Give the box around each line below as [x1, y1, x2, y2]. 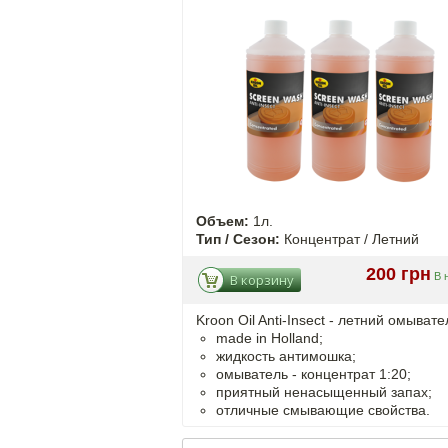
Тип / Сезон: [196, 231, 280, 247]
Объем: [196, 213, 249, 229]
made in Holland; [216, 330, 323, 346]
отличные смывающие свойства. [216, 402, 430, 418]
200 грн [366, 264, 431, 284]
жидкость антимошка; [216, 348, 356, 364]
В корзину [230, 271, 294, 289]
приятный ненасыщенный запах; [216, 384, 432, 400]
